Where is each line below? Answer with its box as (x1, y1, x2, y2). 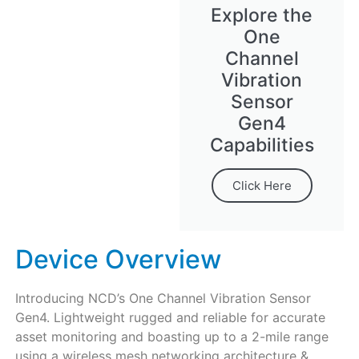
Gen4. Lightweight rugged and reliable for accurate (14, 309, 325, 326)
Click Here (232, 178, 292, 194)
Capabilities (209, 134, 314, 157)
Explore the (211, 4, 313, 27)
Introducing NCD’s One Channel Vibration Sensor (14, 290, 311, 307)
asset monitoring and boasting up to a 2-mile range (14, 329, 329, 345)
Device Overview (14, 244, 221, 276)
